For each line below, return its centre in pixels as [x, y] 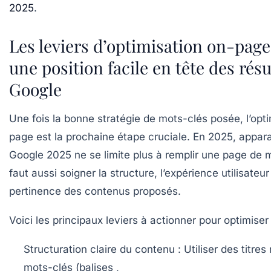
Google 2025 [40, 155]
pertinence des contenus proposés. [95, 191]
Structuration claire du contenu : [102, 250]
